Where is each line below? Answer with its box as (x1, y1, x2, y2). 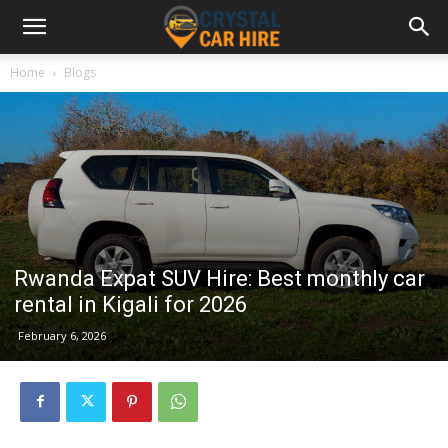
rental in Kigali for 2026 (14, 291, 247, 317)
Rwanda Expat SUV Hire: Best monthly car (14, 265, 425, 291)
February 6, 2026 (18, 327, 106, 343)
